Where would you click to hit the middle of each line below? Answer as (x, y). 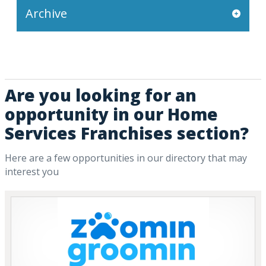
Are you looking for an (101, 95)
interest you (32, 172)
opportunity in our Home (111, 114)
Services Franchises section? (127, 133)
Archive (46, 13)
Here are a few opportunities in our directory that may (126, 158)
